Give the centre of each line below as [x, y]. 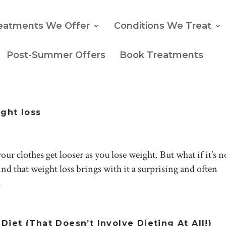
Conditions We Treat [163, 26]
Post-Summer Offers [56, 55]
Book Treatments [161, 55]
